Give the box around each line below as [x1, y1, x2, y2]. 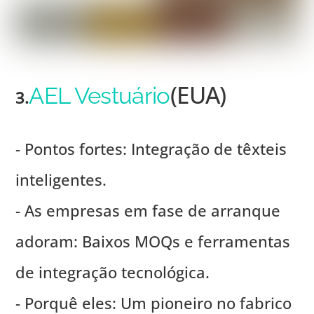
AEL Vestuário [29, 82, 170, 110]
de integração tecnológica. [15, 261, 210, 283]
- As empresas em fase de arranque [15, 200, 281, 221]
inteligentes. [15, 169, 107, 191]
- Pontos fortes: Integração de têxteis [15, 138, 287, 160]
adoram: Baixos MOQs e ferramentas [15, 231, 291, 252]
